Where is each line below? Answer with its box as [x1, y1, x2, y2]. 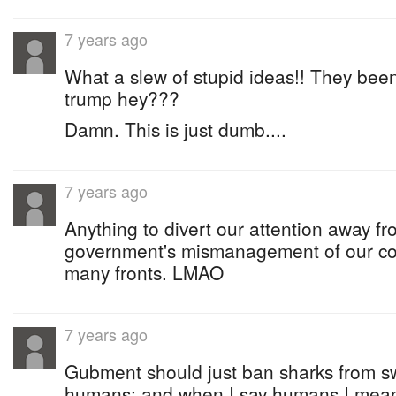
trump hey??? [65, 85, 179, 111]
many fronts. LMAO [65, 259, 224, 286]
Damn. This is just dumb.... [65, 116, 286, 142]
